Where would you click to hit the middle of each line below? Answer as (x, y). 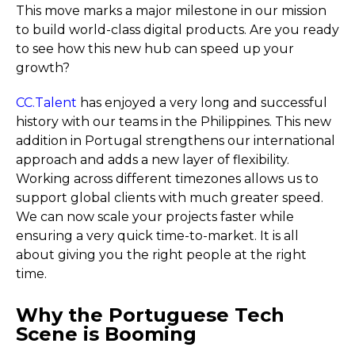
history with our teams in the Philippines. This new (174, 122)
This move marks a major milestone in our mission (171, 11)
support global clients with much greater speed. (170, 198)
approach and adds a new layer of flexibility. (153, 160)
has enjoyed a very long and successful (204, 103)
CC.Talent (48, 103)
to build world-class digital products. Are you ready (177, 30)
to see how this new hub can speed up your (155, 49)
